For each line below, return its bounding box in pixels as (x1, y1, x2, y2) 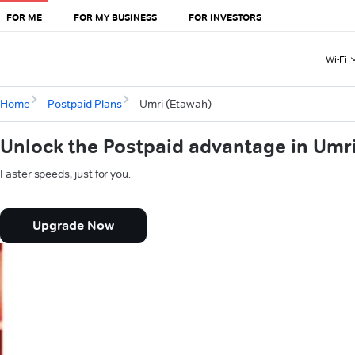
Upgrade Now (32, 218, 114, 234)
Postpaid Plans (47, 97, 122, 112)
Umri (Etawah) (139, 97, 212, 112)
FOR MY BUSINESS (74, 10, 157, 23)
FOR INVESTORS (189, 10, 261, 23)
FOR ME (6, 10, 42, 23)
